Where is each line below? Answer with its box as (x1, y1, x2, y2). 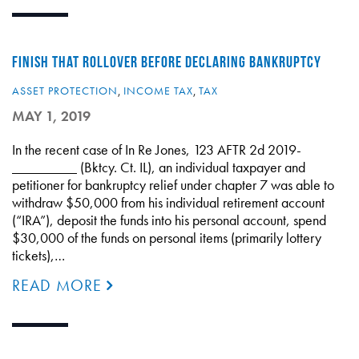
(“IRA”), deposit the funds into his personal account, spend (12, 211, 326, 229)
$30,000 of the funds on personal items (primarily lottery (12, 228, 321, 247)
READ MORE (12, 275, 107, 296)
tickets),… (12, 246, 65, 264)
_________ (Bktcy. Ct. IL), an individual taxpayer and (12, 158, 305, 176)
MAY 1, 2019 (12, 107, 91, 125)
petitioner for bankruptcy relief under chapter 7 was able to (12, 175, 334, 194)
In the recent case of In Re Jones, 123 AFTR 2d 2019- (12, 140, 301, 159)
